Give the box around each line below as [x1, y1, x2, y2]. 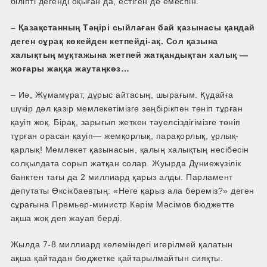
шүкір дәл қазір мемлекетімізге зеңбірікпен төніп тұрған [10, 104, 243, 114]
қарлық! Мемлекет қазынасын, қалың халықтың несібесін [10, 145, 249, 155]
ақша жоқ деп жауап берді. [10, 213, 123, 223]
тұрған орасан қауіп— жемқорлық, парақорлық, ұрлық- [10, 131, 239, 141]
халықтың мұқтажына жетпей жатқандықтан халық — [10, 50, 249, 60]
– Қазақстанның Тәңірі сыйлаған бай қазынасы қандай [10, 23, 255, 33]
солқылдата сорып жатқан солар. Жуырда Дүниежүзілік [10, 159, 241, 169]
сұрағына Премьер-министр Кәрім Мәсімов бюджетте [10, 200, 235, 210]
